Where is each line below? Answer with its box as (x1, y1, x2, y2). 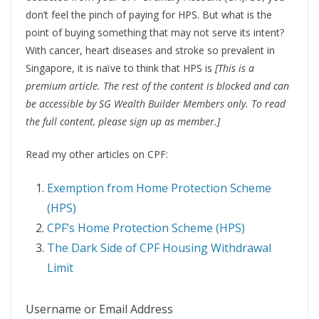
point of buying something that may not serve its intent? (26, 26, 284, 40)
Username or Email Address (26, 301, 173, 318)
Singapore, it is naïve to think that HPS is (26, 61, 215, 75)
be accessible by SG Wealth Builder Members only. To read (26, 97, 286, 111)
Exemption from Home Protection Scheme (47, 180, 271, 197)
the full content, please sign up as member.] (26, 115, 220, 129)
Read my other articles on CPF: (26, 147, 168, 162)
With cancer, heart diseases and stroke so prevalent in (26, 43, 275, 58)
